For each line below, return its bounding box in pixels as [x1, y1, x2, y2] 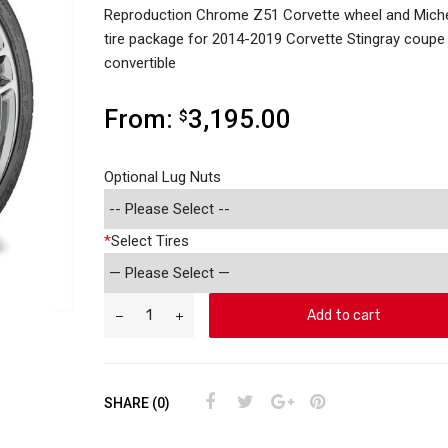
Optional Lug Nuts [104, 168, 221, 187]
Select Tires [111, 232, 189, 251]
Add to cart [307, 307, 381, 324]
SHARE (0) [104, 394, 170, 411]
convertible [104, 54, 176, 73]
